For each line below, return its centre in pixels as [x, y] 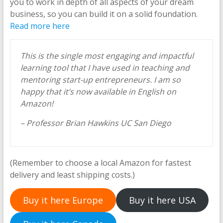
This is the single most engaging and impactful [107, 56]
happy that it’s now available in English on [98, 92]
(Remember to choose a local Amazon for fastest [100, 163]
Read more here [40, 26]
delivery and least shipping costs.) [72, 175]
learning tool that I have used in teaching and [105, 68]
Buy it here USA [162, 200]
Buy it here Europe [63, 200]
